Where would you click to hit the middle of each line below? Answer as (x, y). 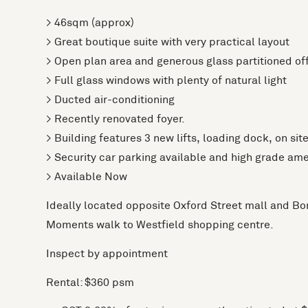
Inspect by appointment (107, 253)
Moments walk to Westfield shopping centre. (160, 224)
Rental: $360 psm (90, 282)
